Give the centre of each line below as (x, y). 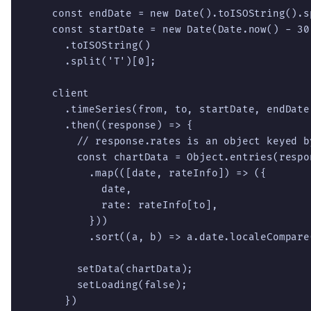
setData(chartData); (111, 269)
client (59, 93)
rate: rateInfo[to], (123, 205)
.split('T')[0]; (92, 61)
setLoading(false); (108, 285)
